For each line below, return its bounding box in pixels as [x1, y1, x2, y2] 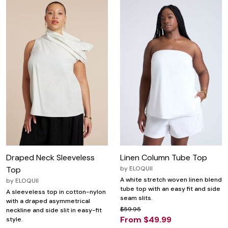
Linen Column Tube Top [120, 152, 207, 163]
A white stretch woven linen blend [120, 175, 222, 184]
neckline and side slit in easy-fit [6, 206, 102, 214]
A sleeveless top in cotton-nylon [6, 187, 106, 196]
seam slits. [120, 193, 153, 202]
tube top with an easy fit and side [120, 184, 220, 193]
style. [6, 215, 23, 223]
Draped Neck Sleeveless [6, 152, 95, 163]
